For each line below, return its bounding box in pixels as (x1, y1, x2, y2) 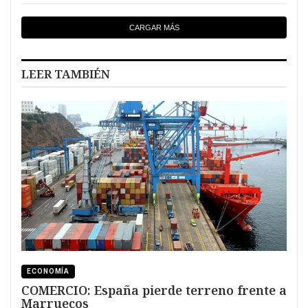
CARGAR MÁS (129, 23, 179, 32)
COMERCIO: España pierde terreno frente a (21, 282, 287, 298)
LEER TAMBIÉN (21, 65, 110, 82)
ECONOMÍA (27, 267, 70, 275)
